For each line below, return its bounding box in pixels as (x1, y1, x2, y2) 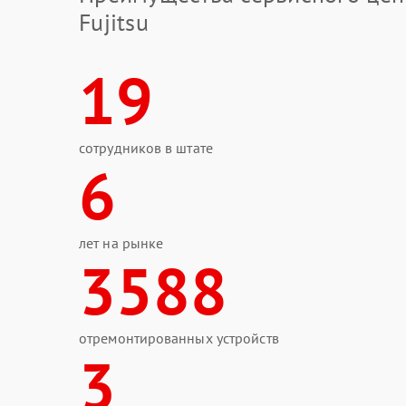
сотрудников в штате (79, 139, 213, 157)
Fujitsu (79, 7, 149, 37)
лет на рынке (79, 234, 164, 252)
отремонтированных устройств (79, 329, 279, 347)
